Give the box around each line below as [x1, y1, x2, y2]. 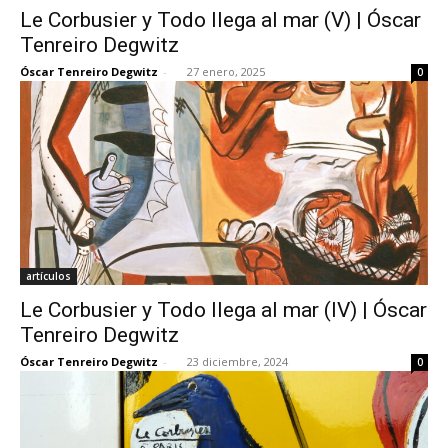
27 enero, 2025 [187, 63, 265, 79]
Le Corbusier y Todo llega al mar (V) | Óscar [20, 7, 421, 32]
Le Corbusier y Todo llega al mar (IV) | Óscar [20, 297, 427, 322]
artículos [26, 268, 71, 283]
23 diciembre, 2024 [187, 353, 288, 369]
